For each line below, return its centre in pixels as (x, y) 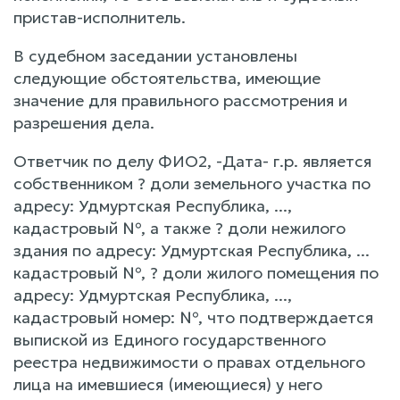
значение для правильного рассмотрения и (180, 100)
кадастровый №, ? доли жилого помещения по (196, 272)
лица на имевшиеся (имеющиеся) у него (168, 384)
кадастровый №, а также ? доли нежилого (179, 228)
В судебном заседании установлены (155, 55)
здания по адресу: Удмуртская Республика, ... (192, 250)
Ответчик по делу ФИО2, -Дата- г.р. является (192, 161)
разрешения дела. (84, 122)
